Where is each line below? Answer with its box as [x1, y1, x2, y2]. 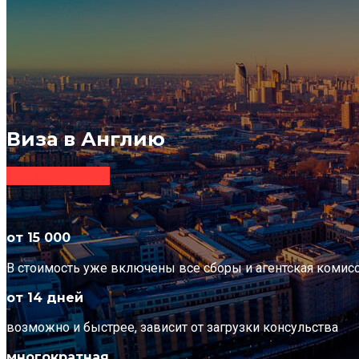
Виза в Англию [6, 127, 165, 151]
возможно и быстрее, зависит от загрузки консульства [6, 320, 338, 336]
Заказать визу [8, 168, 108, 184]
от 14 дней [6, 289, 83, 305]
